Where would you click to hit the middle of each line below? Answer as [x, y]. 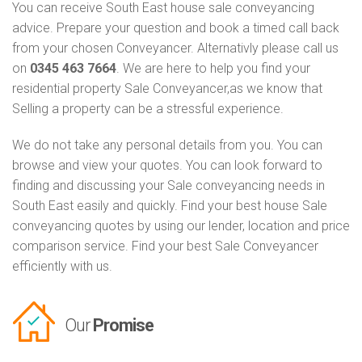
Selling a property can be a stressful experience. [148, 109]
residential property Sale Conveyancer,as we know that [167, 89]
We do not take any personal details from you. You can [167, 145]
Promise [123, 326]
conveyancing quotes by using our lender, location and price [181, 226]
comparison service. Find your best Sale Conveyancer [165, 246]
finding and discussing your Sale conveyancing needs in [168, 186]
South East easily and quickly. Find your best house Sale [170, 206]
